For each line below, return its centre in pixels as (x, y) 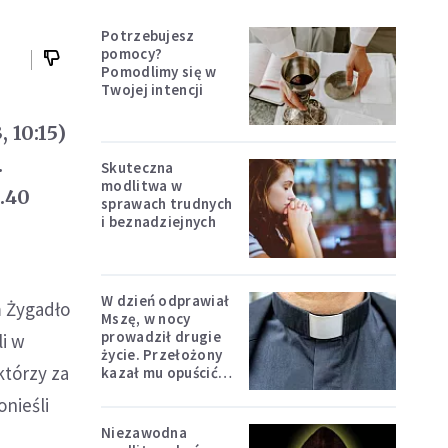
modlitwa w (141, 186)
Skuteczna (137, 168)
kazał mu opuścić (159, 372)
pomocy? (132, 53)
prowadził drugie (161, 336)
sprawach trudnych (167, 204)
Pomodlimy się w (159, 71)
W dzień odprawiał (165, 300)
